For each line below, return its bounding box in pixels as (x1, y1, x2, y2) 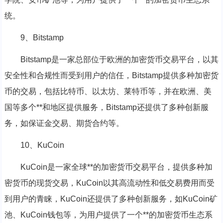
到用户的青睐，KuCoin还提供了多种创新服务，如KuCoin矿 (4, 194, 218, 203)
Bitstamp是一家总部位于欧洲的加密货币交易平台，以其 (20, 55, 219, 64)
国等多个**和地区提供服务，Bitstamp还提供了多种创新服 (4, 103, 209, 111)
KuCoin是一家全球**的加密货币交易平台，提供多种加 (20, 162, 213, 171)
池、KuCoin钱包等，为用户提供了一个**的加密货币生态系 (4, 210, 213, 219)
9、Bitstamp (20, 33, 64, 42)
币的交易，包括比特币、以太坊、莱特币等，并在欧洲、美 (4, 87, 212, 96)
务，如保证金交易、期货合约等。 (4, 118, 124, 127)
